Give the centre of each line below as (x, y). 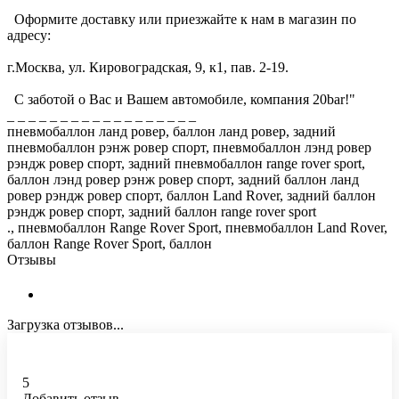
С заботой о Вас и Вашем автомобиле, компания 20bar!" (181, 100)
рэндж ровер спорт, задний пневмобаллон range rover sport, (186, 164)
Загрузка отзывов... (65, 325)
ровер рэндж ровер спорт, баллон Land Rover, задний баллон (191, 196)
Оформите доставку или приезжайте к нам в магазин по (182, 20)
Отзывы (32, 260)
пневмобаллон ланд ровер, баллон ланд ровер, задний (171, 132)
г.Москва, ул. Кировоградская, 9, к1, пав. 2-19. (148, 68)
